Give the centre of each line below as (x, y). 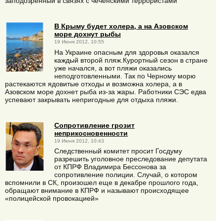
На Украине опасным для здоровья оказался (127, 52)
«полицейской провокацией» (52, 198)
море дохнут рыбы (88, 34)
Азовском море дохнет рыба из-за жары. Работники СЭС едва (106, 92)
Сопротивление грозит (94, 125)
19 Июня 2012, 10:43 (79, 141)
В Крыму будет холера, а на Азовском (121, 26)
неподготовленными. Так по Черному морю (125, 76)
